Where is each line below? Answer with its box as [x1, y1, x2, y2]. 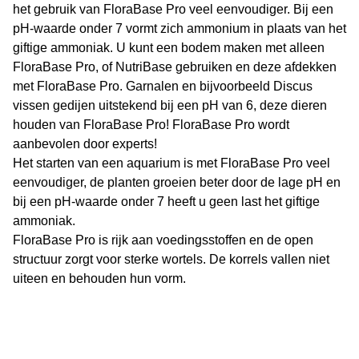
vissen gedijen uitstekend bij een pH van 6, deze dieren [13, 99, 327, 112]
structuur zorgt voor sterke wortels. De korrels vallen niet [13, 252, 329, 266]
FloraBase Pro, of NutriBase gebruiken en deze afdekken [13, 60, 337, 74]
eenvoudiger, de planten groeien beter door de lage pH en [13, 175, 341, 189]
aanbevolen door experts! [13, 137, 157, 151]
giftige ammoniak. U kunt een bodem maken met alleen [13, 41, 325, 54]
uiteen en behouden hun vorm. [13, 272, 186, 285]
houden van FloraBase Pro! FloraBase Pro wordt [13, 118, 289, 131]
